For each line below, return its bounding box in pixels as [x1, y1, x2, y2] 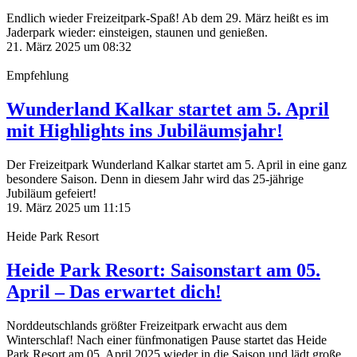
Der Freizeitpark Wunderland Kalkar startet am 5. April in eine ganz [6, 158, 347, 172]
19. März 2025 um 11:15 [6, 201, 131, 215]
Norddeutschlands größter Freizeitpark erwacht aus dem [6, 319, 287, 333]
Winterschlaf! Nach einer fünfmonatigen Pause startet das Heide [6, 333, 327, 347]
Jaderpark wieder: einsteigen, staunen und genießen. [6, 25, 268, 40]
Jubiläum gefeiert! [6, 186, 96, 201]
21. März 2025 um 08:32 [6, 40, 131, 54]
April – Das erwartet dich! [6, 281, 222, 303]
